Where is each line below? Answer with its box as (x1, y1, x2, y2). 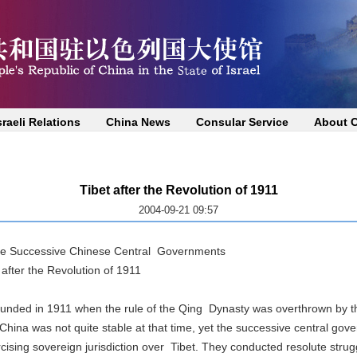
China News (105, 116, 171, 128)
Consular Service (195, 116, 288, 128)
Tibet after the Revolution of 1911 (79, 183, 278, 197)
